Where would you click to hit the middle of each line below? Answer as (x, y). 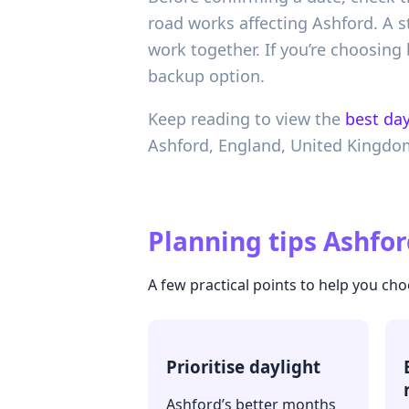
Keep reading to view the (244, 119)
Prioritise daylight (243, 367)
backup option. (206, 76)
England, (254, 146)
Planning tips (232, 241)
